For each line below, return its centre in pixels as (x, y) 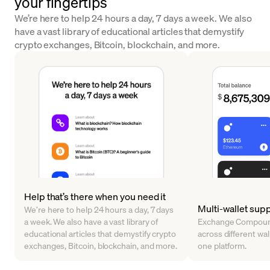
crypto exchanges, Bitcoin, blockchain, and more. (118, 44)
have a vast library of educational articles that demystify (130, 31)
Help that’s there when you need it (95, 196)
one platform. (222, 246)
